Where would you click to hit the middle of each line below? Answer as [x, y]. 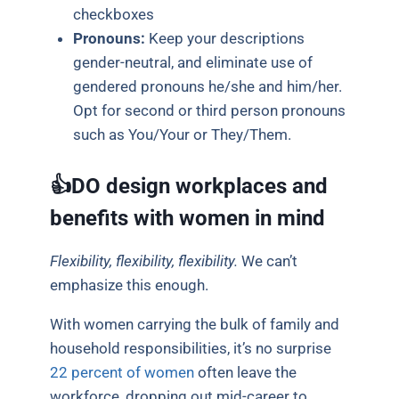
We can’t [268, 261]
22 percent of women [122, 372]
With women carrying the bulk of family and [195, 324]
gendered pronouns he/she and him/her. [207, 87]
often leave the [246, 372]
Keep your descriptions [224, 39]
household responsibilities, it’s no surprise [191, 348]
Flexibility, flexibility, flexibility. [144, 261]
